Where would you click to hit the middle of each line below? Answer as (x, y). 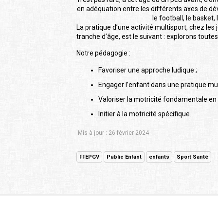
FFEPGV (89, 157)
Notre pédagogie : (103, 53)
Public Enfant (124, 157)
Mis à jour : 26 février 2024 (113, 133)
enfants (159, 157)
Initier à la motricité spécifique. (145, 114)
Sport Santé (192, 157)
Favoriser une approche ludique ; (148, 70)
